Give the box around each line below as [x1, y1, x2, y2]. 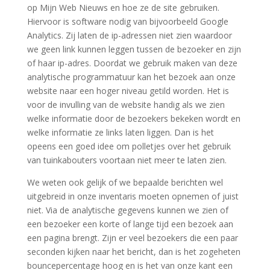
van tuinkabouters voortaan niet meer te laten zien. [27, 154, 227, 166]
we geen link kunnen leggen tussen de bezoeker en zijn [27, 43, 241, 55]
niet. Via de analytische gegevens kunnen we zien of [27, 204, 228, 216]
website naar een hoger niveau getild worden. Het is [27, 85, 229, 96]
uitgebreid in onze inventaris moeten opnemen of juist [27, 190, 239, 202]
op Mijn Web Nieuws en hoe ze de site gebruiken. [27, 2, 219, 13]
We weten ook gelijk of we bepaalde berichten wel [27, 177, 223, 188]
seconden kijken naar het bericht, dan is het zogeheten [27, 246, 240, 257]
